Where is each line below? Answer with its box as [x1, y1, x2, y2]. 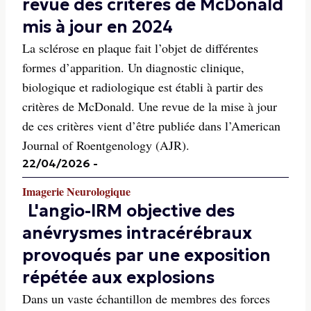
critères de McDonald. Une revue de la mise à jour [22, 97, 277, 115]
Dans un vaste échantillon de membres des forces [22, 289, 270, 307]
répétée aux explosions [22, 267, 215, 288]
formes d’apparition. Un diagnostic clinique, [22, 58, 244, 76]
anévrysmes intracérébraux [22, 222, 252, 244]
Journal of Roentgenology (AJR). [22, 136, 190, 153]
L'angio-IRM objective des [28, 200, 235, 221]
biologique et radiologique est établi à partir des [22, 78, 263, 95]
